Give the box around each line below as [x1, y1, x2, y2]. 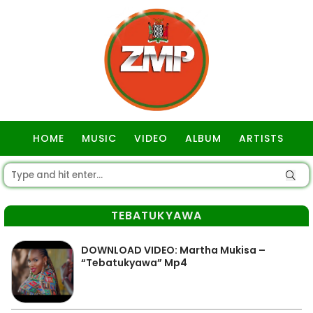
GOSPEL [138, 166, 179, 180]
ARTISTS [239, 131, 284, 145]
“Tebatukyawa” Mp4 [81, 256, 187, 270]
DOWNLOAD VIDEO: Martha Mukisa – [81, 243, 265, 257]
